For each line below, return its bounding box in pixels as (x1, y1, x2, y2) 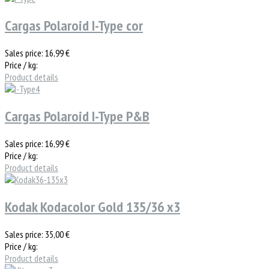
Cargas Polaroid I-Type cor (5, 16, 143, 35)
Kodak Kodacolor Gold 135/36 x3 (5, 197, 180, 216)
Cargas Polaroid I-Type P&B (5, 107, 150, 126)
